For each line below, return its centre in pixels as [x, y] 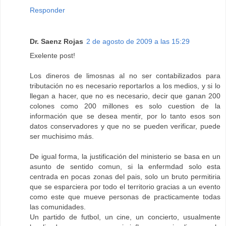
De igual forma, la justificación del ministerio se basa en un [125, 157]
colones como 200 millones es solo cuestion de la [125, 106]
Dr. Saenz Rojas [56, 42]
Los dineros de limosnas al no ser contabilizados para [125, 76]
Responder [47, 10]
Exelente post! [52, 56]
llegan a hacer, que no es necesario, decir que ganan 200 [125, 96]
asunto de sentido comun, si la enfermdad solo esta [125, 167]
